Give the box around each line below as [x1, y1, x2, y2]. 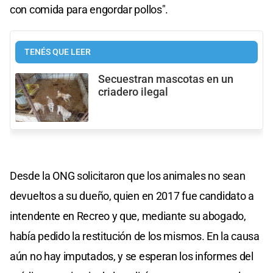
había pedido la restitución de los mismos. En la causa [10, 230, 260, 243]
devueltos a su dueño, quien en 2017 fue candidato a [10, 190, 254, 203]
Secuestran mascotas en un [98, 73, 233, 85]
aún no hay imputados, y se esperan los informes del [10, 250, 253, 263]
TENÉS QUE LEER [24, 46, 91, 57]
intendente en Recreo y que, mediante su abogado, [10, 210, 246, 223]
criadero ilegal [98, 85, 168, 98]
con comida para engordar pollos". [10, 2, 169, 16]
